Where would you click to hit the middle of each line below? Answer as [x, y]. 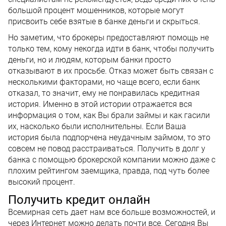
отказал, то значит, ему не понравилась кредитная [104, 93]
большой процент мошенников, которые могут [96, 10]
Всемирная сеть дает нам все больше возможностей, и [112, 212]
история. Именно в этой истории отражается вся [100, 104]
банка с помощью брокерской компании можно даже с [112, 159]
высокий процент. [42, 182]
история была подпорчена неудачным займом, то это [109, 137]
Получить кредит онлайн [79, 200]
